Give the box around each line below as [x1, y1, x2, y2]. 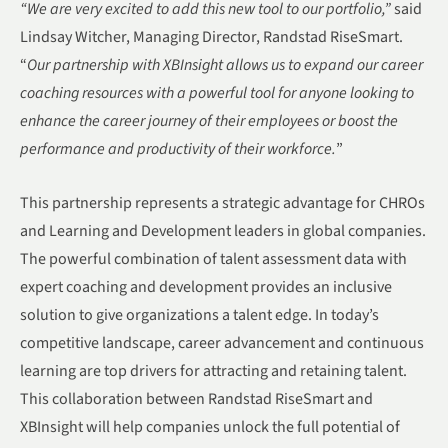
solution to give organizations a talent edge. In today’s [20, 304, 379, 327]
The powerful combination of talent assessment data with [20, 248, 407, 271]
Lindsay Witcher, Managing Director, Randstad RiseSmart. [20, 26, 403, 49]
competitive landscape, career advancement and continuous [20, 332, 424, 355]
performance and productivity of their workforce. [20, 138, 336, 161]
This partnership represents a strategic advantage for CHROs [20, 192, 425, 215]
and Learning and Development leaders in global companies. [20, 220, 426, 243]
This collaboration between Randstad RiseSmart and [20, 388, 373, 411]
